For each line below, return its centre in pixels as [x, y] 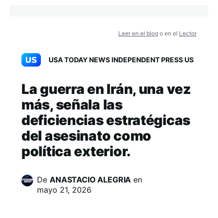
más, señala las [72, 105]
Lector [188, 33]
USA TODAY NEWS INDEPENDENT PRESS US [121, 60]
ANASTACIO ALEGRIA [91, 180]
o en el [169, 33]
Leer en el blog [138, 33]
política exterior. [76, 151]
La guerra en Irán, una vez [106, 89]
